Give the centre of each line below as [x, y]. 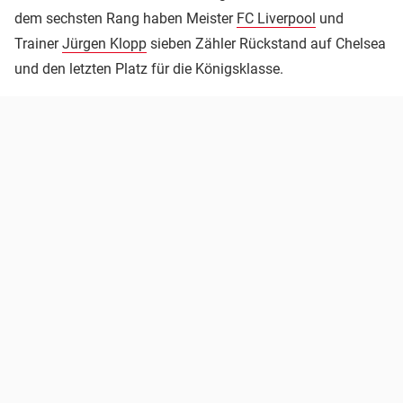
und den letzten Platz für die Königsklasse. [149, 69]
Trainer [38, 44]
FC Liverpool [276, 19]
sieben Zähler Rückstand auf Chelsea [266, 44]
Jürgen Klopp [104, 44]
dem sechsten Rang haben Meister [125, 19]
